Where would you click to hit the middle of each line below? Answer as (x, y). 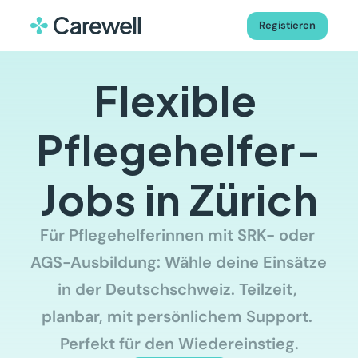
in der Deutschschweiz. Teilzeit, (177, 289)
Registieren (288, 25)
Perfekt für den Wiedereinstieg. (179, 344)
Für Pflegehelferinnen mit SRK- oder (177, 235)
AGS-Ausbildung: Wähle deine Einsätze (178, 262)
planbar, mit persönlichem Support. (177, 316)
